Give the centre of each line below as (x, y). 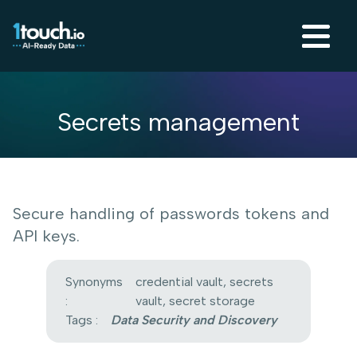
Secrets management (178, 122)
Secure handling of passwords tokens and (171, 214)
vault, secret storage (195, 301)
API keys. (46, 236)
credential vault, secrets (204, 282)
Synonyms (94, 282)
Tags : (81, 320)
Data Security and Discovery (194, 320)
